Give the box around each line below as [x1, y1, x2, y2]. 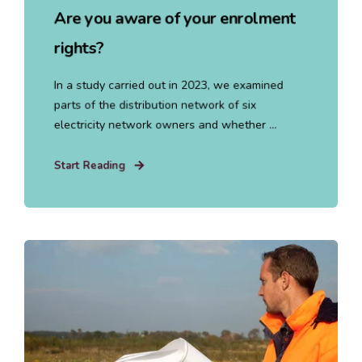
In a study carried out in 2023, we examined [53, 77, 284, 93]
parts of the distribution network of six [53, 96, 256, 113]
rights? [53, 36, 104, 59]
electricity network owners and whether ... [53, 116, 277, 133]
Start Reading [53, 158, 126, 173]
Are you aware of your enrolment [53, 6, 296, 30]
